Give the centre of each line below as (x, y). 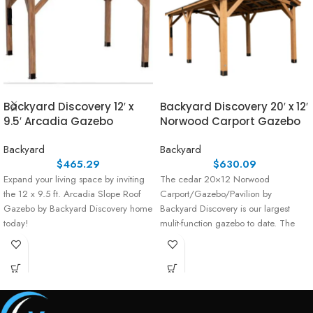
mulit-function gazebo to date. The (227, 224)
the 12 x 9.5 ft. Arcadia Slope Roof (72, 194)
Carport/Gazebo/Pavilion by (216, 194)
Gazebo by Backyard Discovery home (78, 209)
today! (16, 224)
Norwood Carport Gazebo (230, 122)
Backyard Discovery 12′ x (68, 107)
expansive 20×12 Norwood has (221, 238)
